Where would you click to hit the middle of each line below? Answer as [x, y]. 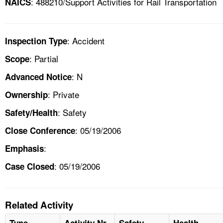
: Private [63, 94]
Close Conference [40, 130]
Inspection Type [36, 41]
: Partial [44, 58]
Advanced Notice [38, 76]
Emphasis [24, 148]
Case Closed [30, 166]
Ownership [26, 94]
